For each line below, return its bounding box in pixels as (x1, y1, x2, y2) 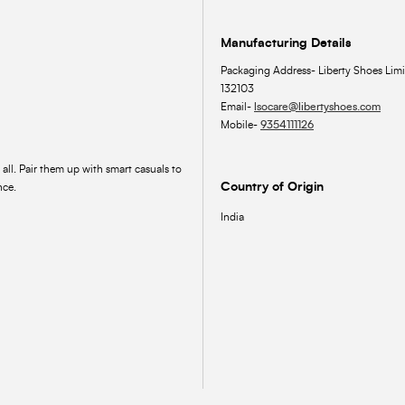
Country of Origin (221, 181, 324, 194)
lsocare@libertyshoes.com (254, 101, 381, 113)
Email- (221, 101, 254, 113)
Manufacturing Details (221, 37, 351, 51)
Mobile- (221, 119, 260, 131)
